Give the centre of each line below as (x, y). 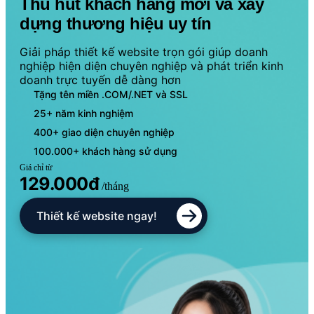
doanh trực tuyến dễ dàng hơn (100, 80)
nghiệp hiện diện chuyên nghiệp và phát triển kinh (151, 66)
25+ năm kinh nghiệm (83, 114)
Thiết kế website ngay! (97, 216)
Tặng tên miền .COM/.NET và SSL (111, 95)
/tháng (115, 186)
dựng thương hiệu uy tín (116, 24)
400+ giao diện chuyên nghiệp (104, 132)
